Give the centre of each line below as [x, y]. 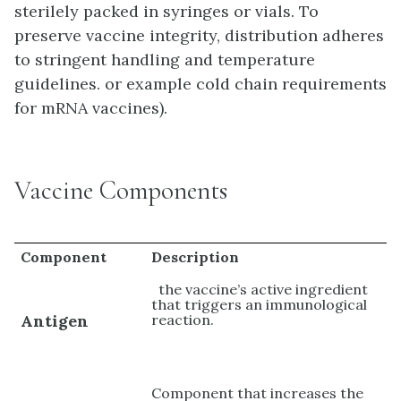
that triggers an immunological [260, 304]
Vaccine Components [121, 190]
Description [196, 256]
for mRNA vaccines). [91, 107]
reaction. [183, 319]
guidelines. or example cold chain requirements [200, 83]
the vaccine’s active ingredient [260, 289]
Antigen [55, 320]
